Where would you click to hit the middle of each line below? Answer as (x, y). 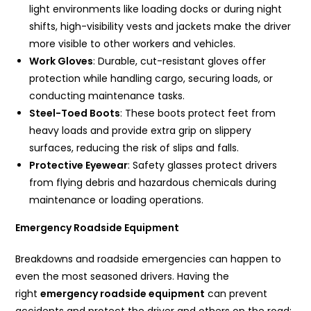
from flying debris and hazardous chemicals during (153, 183)
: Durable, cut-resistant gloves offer (180, 61)
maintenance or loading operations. (117, 200)
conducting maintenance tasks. (107, 96)
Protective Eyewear (79, 166)
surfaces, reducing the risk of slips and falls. (134, 148)
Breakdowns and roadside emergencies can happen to (149, 259)
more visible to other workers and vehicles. (133, 44)
